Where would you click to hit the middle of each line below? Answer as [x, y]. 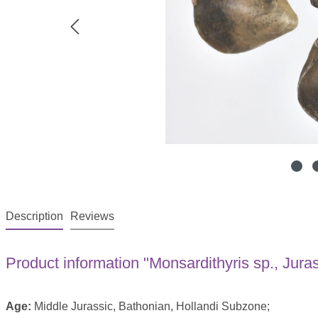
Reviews [92, 216]
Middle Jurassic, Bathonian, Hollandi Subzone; [150, 307]
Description [34, 216]
